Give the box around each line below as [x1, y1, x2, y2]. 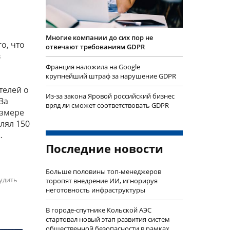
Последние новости [45, 141, 163, 157]
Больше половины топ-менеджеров [45, 167, 161, 177]
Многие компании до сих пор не [45, 33, 153, 43]
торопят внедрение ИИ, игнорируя [45, 176, 158, 186]
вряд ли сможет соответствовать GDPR [45, 101, 169, 110]
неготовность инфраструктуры [45, 185, 145, 195]
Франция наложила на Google [45, 62, 140, 72]
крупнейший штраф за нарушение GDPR [45, 71, 176, 81]
